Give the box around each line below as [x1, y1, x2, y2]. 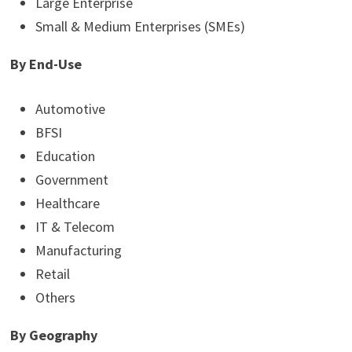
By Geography [9, 326, 97, 345]
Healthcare [35, 194, 100, 213]
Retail [35, 265, 70, 284]
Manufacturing [35, 241, 122, 260]
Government [35, 170, 108, 189]
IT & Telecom [35, 218, 115, 236]
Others [35, 288, 75, 307]
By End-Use [9, 55, 82, 74]
